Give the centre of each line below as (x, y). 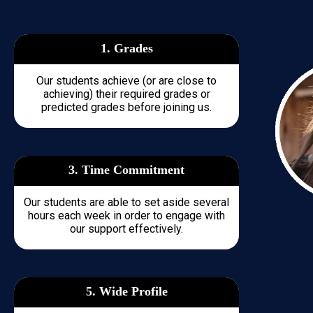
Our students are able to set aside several (126, 202)
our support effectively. (126, 229)
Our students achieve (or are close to (126, 81)
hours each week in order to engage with (126, 216)
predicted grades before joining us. (126, 107)
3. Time (91, 170)
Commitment (149, 170)
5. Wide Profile (126, 291)
